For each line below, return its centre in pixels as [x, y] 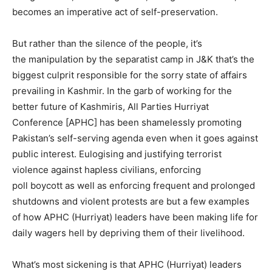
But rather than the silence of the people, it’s [107, 44]
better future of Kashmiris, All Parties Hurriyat [110, 107]
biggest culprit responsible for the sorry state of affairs [130, 75]
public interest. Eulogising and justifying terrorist [117, 154]
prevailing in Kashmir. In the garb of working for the [122, 91]
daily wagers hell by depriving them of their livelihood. [128, 233]
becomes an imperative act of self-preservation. [116, 12]
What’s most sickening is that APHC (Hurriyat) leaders [127, 265]
